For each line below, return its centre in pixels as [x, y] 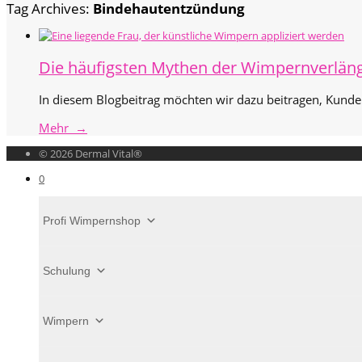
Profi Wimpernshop [92, 220]
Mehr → [63, 127]
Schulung [67, 270]
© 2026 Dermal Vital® [90, 153]
